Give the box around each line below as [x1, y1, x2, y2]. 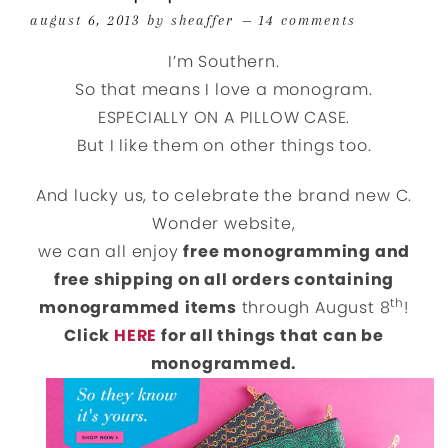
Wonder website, [152, 212, 296, 235]
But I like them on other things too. [76, 134, 372, 157]
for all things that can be [157, 324, 384, 347]
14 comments [259, 12, 356, 28]
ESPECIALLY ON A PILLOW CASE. [97, 106, 351, 129]
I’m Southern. [168, 50, 280, 73]
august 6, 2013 [30, 12, 141, 28]
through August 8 [236, 296, 391, 319]
